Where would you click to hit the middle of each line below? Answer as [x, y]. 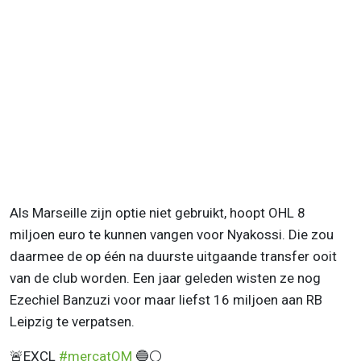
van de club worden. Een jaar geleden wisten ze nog [165, 278]
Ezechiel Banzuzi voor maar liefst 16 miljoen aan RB [166, 300]
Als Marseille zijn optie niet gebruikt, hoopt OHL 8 [158, 213]
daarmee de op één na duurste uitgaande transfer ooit [173, 257]
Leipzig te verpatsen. [72, 322]
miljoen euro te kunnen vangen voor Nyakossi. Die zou [172, 235]
